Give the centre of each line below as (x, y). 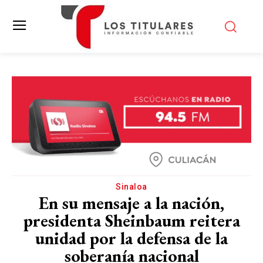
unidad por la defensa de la (131, 238)
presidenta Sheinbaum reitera (131, 220)
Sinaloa (131, 187)
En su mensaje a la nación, (131, 203)
